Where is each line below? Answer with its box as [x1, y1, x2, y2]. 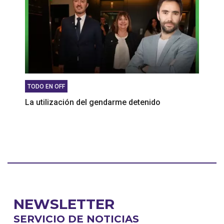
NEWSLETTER [13, 195, 114, 212]
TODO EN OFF [27, 82, 65, 90]
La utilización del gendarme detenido [25, 97, 160, 107]
